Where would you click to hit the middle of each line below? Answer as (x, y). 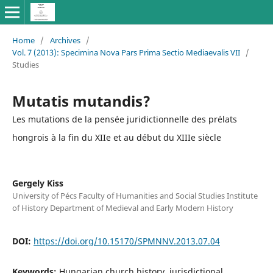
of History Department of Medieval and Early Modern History (122, 207)
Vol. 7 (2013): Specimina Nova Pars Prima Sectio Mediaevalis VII (126, 52)
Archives (65, 40)
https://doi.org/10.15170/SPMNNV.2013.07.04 (126, 241)
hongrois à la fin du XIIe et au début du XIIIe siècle (116, 137)
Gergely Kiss (37, 183)
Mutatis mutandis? (81, 101)
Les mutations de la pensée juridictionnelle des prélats (124, 119)
